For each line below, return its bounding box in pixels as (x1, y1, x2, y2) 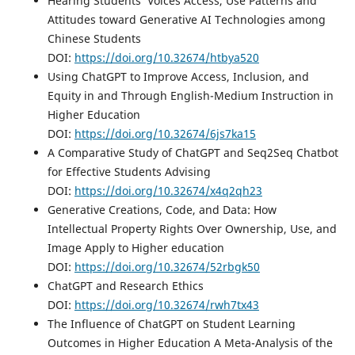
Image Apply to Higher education (47, 240, 231, 256)
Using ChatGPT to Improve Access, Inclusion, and (47, 69, 309, 85)
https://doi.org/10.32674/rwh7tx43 (74, 297, 259, 313)
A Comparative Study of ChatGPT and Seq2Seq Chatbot (47, 145, 338, 161)
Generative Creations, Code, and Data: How (47, 202, 277, 218)
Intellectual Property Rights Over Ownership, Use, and (47, 221, 337, 237)
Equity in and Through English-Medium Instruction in (47, 88, 334, 104)
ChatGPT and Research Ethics (47, 278, 210, 294)
